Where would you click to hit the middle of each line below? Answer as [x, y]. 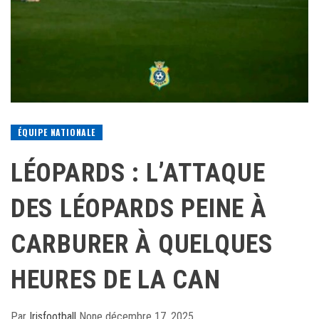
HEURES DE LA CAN [116, 279]
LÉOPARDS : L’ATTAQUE [138, 173]
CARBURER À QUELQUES [142, 244]
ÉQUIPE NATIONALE [57, 132]
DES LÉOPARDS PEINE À [139, 208]
